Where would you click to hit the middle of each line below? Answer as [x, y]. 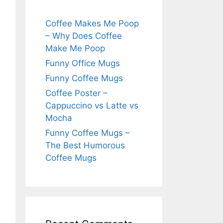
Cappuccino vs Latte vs [92, 106]
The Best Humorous [85, 145]
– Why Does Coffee [84, 36]
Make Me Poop [75, 48]
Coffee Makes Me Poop [92, 23]
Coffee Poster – [76, 93]
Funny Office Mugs [83, 63]
